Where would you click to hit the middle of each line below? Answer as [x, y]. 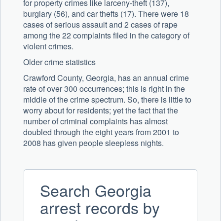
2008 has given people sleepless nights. [93, 143]
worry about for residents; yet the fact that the [101, 110]
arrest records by [100, 207]
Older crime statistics [59, 62]
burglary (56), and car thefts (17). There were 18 [106, 14]
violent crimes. [48, 46]
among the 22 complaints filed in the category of [106, 36]
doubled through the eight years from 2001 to [101, 132]
